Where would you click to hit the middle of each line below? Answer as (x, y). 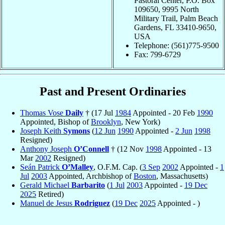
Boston (145, 176)
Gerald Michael (46, 185)
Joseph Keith (42, 131)
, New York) (141, 122)
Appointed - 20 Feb (164, 113)
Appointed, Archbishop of (90, 176)
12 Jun (105, 131)
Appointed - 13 (187, 149)
